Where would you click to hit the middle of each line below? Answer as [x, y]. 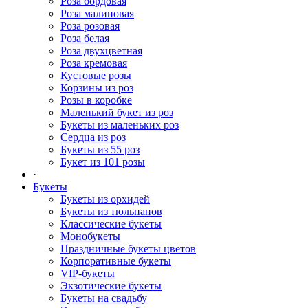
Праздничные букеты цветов [128, 249]
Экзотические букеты [111, 286]
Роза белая [85, 38]
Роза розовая [90, 26]
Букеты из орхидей [105, 199]
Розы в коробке [96, 100]
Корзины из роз [97, 88]
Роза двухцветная [101, 51]
